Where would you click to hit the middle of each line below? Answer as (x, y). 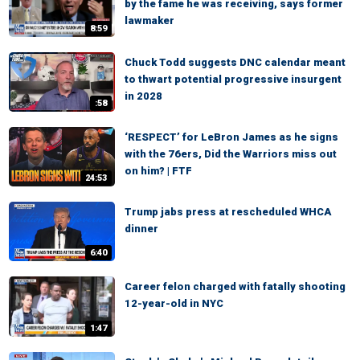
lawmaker (149, 21)
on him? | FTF (158, 170)
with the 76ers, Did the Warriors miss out (231, 153)
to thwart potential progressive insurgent (233, 79)
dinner (141, 229)
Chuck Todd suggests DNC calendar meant (235, 62)
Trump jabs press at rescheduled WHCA (228, 212)
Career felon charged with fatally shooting (235, 287)
